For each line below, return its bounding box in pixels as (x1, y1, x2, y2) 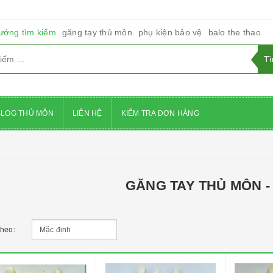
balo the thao (208, 27, 261, 37)
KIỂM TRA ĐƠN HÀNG (121, 109, 199, 118)
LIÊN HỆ (72, 109, 102, 118)
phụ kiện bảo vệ (138, 27, 202, 37)
